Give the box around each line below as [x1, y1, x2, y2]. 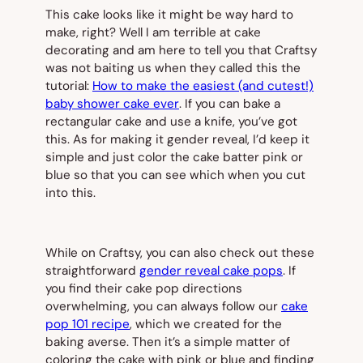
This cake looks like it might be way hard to [45, 6, 293, 23]
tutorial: [45, 77, 92, 94]
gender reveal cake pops [139, 263, 283, 280]
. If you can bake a [179, 95, 280, 112]
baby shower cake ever [45, 95, 179, 112]
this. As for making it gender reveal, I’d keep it [45, 130, 310, 147]
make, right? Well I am [45, 23, 173, 41]
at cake [216, 23, 261, 41]
